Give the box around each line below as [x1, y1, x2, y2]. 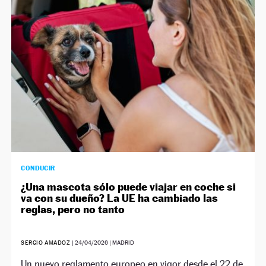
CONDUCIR [21, 163, 55, 172]
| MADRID [107, 239, 134, 246]
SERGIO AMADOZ [21, 239, 71, 246]
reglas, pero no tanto [21, 202, 125, 216]
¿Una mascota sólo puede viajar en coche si [21, 180, 236, 193]
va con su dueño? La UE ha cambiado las [21, 191, 218, 204]
